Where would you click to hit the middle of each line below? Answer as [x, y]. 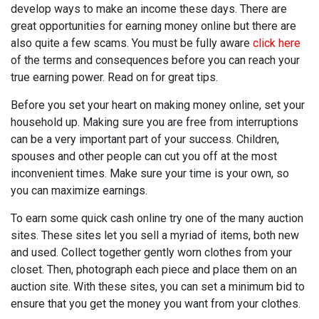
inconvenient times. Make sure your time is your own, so [150, 173]
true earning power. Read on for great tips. [114, 77]
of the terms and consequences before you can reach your [155, 60]
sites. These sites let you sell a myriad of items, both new [155, 235]
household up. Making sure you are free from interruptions [155, 122]
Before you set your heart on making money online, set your [158, 105]
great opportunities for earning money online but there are [153, 26]
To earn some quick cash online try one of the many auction [157, 218]
